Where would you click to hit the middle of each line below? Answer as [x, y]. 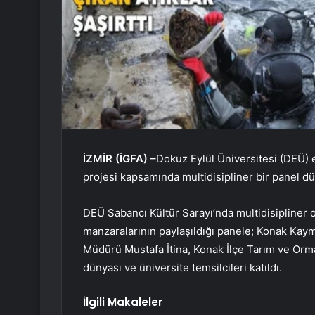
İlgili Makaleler [123, 302]
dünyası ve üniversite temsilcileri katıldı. [182, 268]
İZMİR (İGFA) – [120, 159]
